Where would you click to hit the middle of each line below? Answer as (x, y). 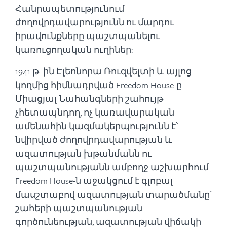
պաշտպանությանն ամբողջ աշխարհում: (113, 167)
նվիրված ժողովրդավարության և (94, 140)
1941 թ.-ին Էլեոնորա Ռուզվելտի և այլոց (103, 71)
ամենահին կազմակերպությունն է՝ (97, 126)
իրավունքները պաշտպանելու (87, 36)
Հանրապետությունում (70, 8)
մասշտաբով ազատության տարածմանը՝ (113, 194)
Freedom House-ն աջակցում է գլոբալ (94, 181)
